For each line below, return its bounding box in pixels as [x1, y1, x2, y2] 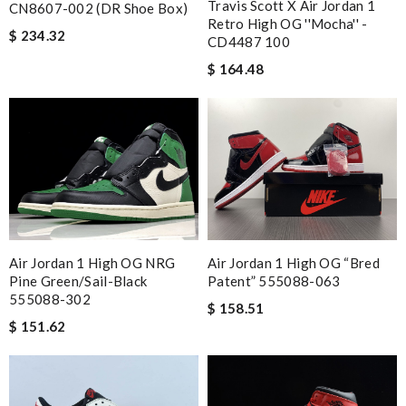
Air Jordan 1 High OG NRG [9, 254, 176, 271]
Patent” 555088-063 [208, 272, 341, 289]
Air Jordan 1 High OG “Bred [208, 254, 380, 271]
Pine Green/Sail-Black [9, 272, 148, 289]
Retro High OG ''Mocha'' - [208, 15, 368, 33]
